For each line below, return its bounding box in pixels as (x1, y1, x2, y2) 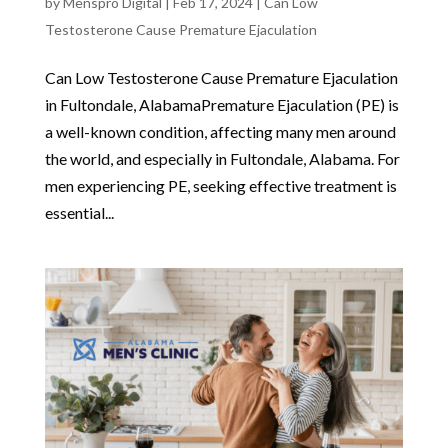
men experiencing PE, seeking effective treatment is (44, 175, 397, 195)
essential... (44, 202, 114, 222)
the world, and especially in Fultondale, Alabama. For (44, 148, 400, 168)
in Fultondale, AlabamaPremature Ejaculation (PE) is (44, 94, 399, 114)
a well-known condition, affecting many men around (44, 121, 396, 141)
